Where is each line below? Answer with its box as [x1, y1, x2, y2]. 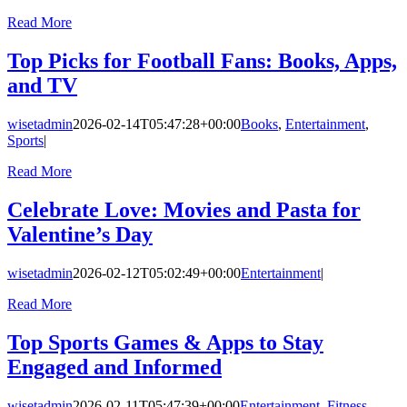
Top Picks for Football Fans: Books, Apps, [7, 49, 397, 74]
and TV [7, 74, 77, 98]
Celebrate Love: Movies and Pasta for [7, 197, 361, 222]
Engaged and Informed [7, 354, 222, 379]
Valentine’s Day [7, 222, 153, 246]
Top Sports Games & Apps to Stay [7, 330, 323, 354]
